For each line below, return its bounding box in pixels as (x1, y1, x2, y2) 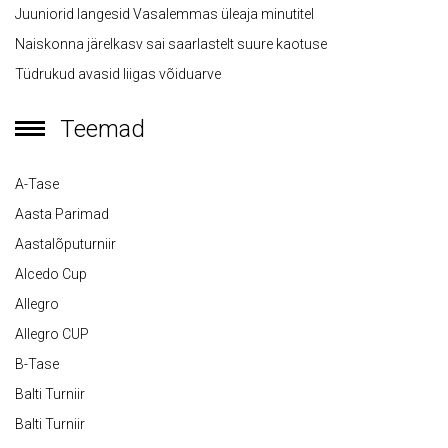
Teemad (60, 115, 145, 144)
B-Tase (15, 356, 59, 373)
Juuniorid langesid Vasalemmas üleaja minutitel (15, 6, 314, 23)
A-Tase (15, 176, 59, 193)
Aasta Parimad (15, 206, 109, 223)
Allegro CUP (15, 326, 89, 343)
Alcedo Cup (15, 266, 87, 283)
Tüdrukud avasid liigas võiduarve (15, 66, 221, 83)
